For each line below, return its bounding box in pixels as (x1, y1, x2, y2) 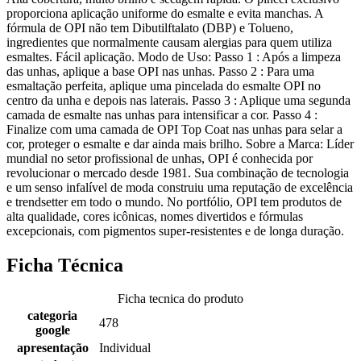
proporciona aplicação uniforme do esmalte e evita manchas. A (6, 6, 323, 20)
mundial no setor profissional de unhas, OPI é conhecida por (6, 151, 313, 165)
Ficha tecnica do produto (118, 292, 243, 306)
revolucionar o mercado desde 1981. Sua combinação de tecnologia (6, 165, 349, 180)
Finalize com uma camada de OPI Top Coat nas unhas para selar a (6, 122, 342, 136)
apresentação (16, 341, 89, 355)
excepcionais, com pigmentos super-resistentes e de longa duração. (6, 223, 344, 238)
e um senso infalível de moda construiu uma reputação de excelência (6, 180, 353, 194)
